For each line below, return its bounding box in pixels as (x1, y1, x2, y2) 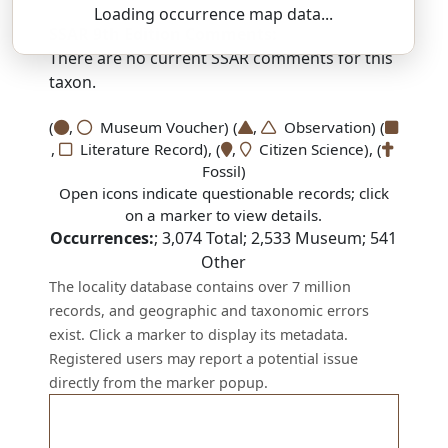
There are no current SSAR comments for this (49, 47, 394, 69)
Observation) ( (276, 117, 386, 137)
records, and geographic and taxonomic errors (49, 301, 370, 320)
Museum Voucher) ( (92, 117, 239, 137)
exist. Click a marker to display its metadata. (49, 325, 349, 344)
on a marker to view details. (125, 205, 323, 225)
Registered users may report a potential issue (49, 349, 359, 368)
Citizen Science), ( (250, 139, 382, 159)
